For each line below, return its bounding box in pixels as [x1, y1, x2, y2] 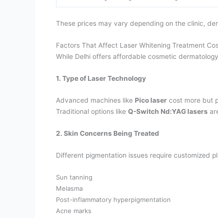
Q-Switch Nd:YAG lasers [128, 107, 208, 115]
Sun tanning [56, 173, 93, 181]
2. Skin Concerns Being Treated [56, 129, 160, 137]
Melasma [56, 184, 83, 192]
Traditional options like [56, 107, 128, 115]
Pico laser [135, 96, 167, 104]
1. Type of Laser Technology [56, 74, 146, 82]
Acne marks [56, 206, 92, 215]
